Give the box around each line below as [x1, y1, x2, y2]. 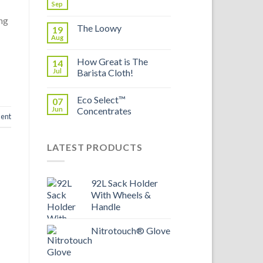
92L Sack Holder [90, 177, 158, 189]
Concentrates [76, 104, 131, 116]
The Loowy [76, 22, 122, 33]
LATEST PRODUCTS [46, 141, 143, 153]
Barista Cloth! [76, 66, 133, 78]
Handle [90, 201, 120, 213]
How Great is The [76, 55, 148, 67]
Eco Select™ [76, 93, 126, 105]
